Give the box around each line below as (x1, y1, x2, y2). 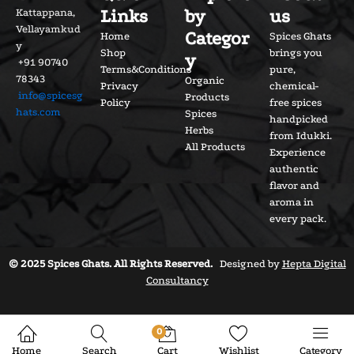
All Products (185, 140, 245, 153)
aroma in (269, 195, 314, 208)
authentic (269, 162, 318, 175)
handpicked (269, 112, 328, 125)
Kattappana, (16, 6, 75, 19)
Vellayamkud (16, 23, 81, 36)
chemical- (269, 79, 319, 92)
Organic (185, 73, 224, 86)
